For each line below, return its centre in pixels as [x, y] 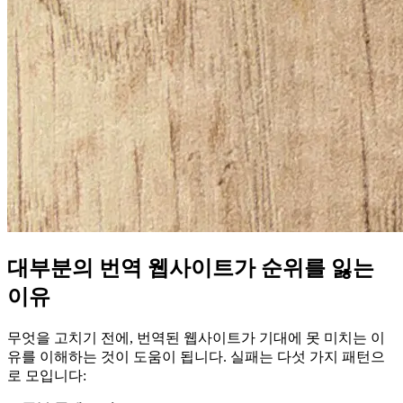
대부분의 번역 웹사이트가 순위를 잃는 [191, 269]
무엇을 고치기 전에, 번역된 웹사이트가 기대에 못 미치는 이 [196, 338]
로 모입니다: [47, 376]
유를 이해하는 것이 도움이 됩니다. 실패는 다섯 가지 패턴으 [196, 357]
